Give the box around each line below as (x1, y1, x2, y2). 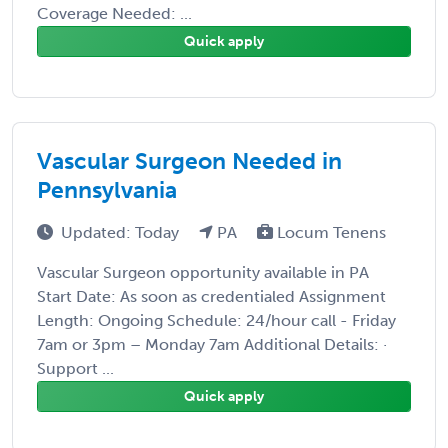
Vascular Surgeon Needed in (37, 146, 342, 175)
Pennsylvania (37, 175, 177, 204)
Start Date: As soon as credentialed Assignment (37, 286, 386, 306)
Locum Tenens (273, 222, 386, 242)
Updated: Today (61, 222, 183, 242)
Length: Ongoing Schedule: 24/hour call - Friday (37, 310, 396, 330)
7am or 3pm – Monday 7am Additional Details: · (37, 334, 387, 354)
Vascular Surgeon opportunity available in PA (37, 262, 369, 282)
